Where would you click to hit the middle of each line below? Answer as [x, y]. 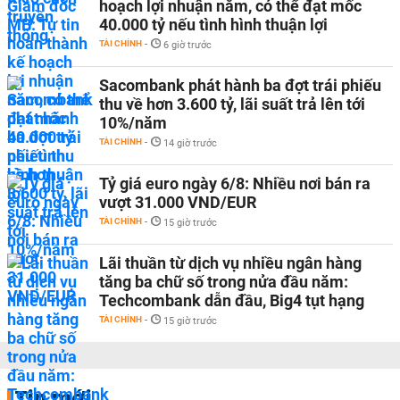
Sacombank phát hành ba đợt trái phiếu [240, 85]
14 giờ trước [190, 143]
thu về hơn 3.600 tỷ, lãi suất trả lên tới [232, 104]
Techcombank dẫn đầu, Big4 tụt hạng [232, 300]
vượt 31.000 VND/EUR [178, 202]
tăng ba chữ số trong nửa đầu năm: [224, 281]
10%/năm [133, 122]
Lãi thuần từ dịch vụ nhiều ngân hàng [230, 262]
